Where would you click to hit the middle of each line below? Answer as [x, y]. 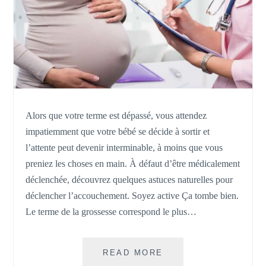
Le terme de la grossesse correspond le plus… [111, 211]
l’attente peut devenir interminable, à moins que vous [124, 147]
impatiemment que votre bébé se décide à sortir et [118, 131]
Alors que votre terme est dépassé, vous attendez [116, 115]
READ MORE [133, 252]
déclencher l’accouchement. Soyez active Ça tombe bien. [132, 195]
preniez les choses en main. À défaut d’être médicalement [133, 163]
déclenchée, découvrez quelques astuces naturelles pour [129, 179]
